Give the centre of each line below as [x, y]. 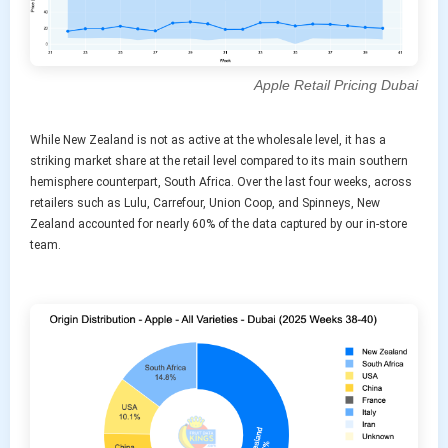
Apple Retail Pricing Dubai [336, 85]
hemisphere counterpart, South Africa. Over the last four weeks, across [221, 181]
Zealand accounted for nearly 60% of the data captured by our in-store [218, 223]
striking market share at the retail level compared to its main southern [219, 160]
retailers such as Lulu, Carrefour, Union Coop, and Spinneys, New [205, 202]
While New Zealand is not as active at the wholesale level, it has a [208, 139]
